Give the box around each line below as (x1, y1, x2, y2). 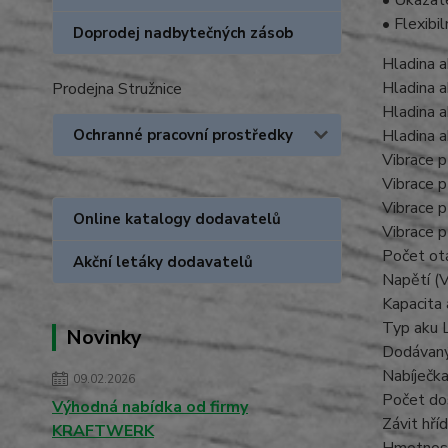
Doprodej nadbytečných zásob (73, 23, 293, 43)
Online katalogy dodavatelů (73, 209, 281, 229)
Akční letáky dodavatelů (73, 252, 253, 272)
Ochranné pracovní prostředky (73, 125, 293, 145)
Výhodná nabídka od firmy (52, 396, 248, 418)
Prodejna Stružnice (52, 78, 182, 100)
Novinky (66, 324, 142, 351)
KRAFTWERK (52, 420, 154, 442)
